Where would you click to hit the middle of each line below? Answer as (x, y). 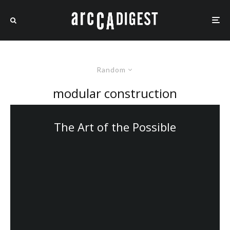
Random (111, 69)
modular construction (115, 93)
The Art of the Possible (115, 127)
